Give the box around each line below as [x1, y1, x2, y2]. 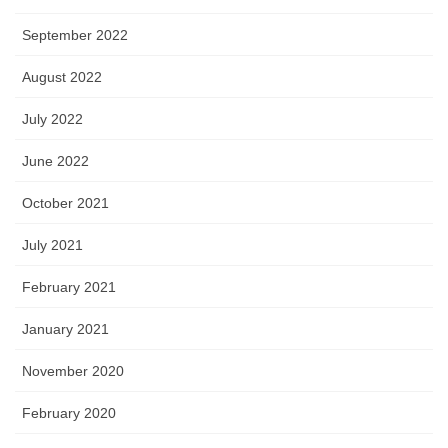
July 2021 [22, 237, 83, 254]
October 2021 [22, 195, 109, 212]
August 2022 [22, 69, 102, 86]
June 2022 [22, 153, 89, 170]
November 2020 [22, 363, 124, 380]
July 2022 [22, 111, 83, 128]
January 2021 [22, 321, 109, 338]
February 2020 [22, 405, 116, 422]
